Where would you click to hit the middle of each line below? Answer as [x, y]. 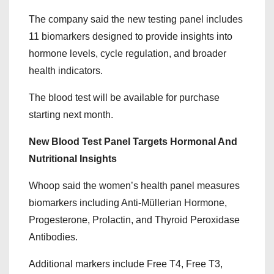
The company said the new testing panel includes [136, 19]
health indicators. [66, 71]
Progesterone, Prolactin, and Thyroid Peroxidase [134, 220]
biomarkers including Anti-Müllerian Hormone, [128, 203]
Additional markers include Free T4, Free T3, [126, 264]
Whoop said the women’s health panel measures [134, 186]
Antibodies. [53, 237]
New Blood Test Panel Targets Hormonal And [133, 142]
